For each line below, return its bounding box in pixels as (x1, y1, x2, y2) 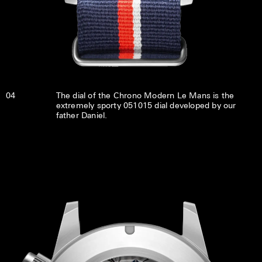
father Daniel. (56, 110, 108, 120)
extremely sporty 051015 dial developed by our (56, 100, 236, 111)
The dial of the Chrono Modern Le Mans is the (56, 90, 235, 101)
